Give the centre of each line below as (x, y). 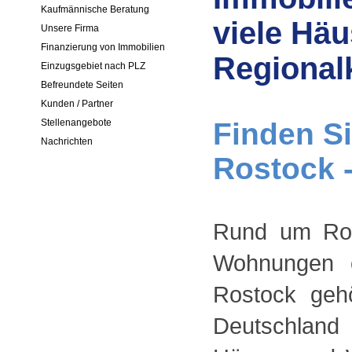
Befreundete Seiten (82, 85)
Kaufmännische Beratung (95, 9)
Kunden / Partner (77, 104)
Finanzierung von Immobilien (103, 47)
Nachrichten (67, 141)
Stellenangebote (77, 123)
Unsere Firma (70, 28)
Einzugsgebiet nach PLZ (93, 66)
